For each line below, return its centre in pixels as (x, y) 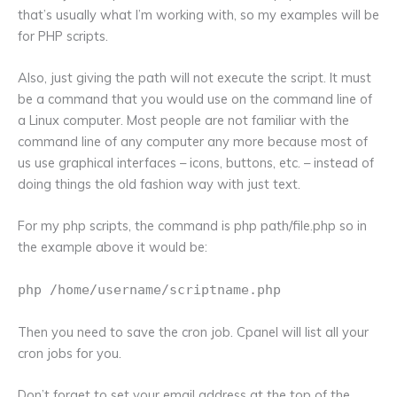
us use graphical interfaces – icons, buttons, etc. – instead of (196, 163)
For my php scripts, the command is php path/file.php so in (192, 226)
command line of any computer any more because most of (193, 141)
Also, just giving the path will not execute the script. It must (195, 78)
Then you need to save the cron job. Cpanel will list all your (193, 331)
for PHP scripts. (63, 35)
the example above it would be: (113, 247)
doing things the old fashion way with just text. (159, 184)
